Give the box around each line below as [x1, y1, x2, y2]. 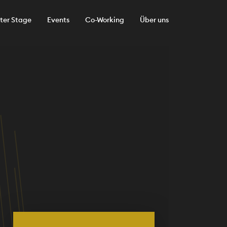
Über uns [139, 15, 169, 24]
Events [47, 15, 69, 24]
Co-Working [85, 15, 124, 24]
